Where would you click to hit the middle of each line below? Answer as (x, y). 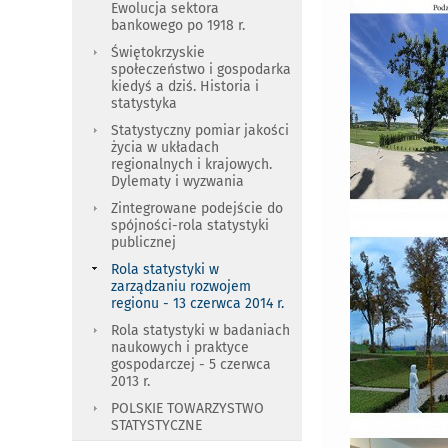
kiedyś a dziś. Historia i (185, 86)
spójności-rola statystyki (190, 225)
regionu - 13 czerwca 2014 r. (197, 303)
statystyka (144, 103)
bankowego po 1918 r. (178, 25)
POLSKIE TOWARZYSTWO (187, 408)
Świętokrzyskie (158, 52)
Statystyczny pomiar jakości (200, 130)
